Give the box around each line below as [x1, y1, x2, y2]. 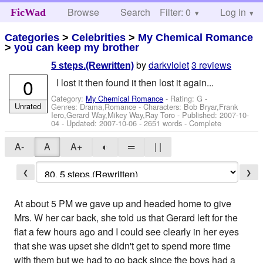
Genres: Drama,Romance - [51, 100, 144, 112]
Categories [5, 31, 60, 43]
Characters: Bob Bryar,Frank [143, 100, 238, 112]
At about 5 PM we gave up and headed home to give [14, 197, 232, 211]
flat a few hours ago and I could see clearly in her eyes [14, 225, 240, 239]
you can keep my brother [14, 41, 140, 53]
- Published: [175, 109, 220, 120]
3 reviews [191, 58, 232, 72]
